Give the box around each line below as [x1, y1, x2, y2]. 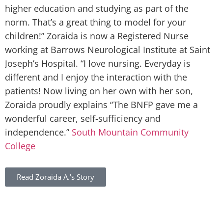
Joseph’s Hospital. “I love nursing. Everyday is [5, 57, 191, 70]
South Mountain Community [72, 126, 189, 138]
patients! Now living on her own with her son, [5, 85, 193, 97]
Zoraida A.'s [35, 172, 75, 182]
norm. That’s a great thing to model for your [5, 16, 186, 28]
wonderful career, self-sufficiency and [5, 112, 161, 125]
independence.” [5, 126, 72, 138]
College [5, 140, 35, 152]
